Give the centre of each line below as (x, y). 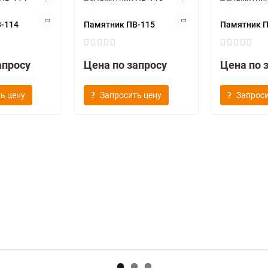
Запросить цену (131, 95)
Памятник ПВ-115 (119, 25)
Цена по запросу (125, 65)
